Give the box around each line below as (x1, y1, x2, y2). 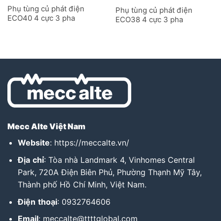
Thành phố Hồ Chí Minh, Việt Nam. (17, 179, 147, 189)
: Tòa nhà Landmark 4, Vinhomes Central (43, 154, 195, 165)
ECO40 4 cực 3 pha (7, 13, 75, 23)
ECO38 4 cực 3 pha (115, 14, 183, 24)
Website (17, 138, 50, 148)
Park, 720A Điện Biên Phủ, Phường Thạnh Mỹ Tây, (17, 167, 202, 177)
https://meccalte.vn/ (54, 138, 129, 148)
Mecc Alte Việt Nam (7, 121, 85, 132)
